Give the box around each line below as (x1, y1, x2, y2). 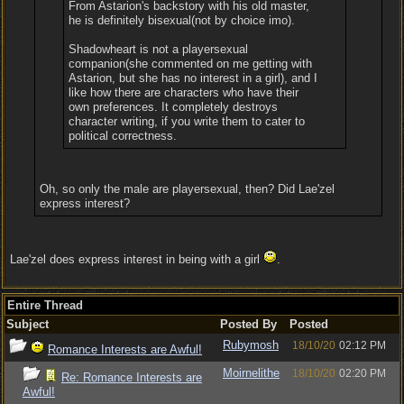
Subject (6, 317, 49, 331)
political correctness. (69, 129, 178, 142)
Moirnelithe (223, 366, 280, 380)
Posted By (220, 317, 277, 331)
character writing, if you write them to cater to (69, 115, 306, 128)
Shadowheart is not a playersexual (69, 42, 249, 56)
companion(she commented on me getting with (69, 57, 313, 70)
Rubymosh (223, 338, 279, 352)
